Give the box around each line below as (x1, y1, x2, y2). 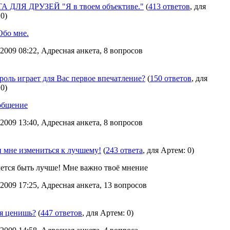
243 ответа (106, 146, 143, 155)
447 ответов (41, 208, 82, 217)
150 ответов (150, 74, 191, 83)
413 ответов (148, 2, 190, 11)
